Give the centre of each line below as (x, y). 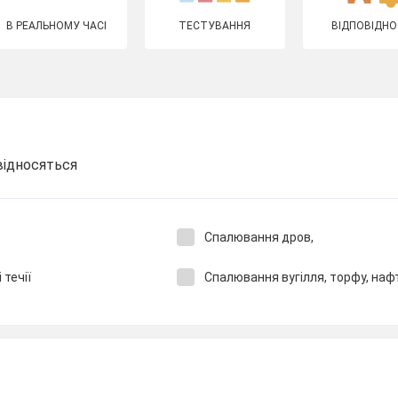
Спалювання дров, (259, 237)
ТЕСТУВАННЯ (215, 26)
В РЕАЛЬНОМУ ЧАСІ (57, 26)
